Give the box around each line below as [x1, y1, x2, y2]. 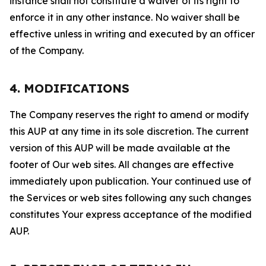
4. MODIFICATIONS [9, 81, 129, 96]
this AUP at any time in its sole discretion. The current [9, 125, 249, 137]
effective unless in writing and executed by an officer [9, 28, 255, 40]
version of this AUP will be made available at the [9, 142, 230, 154]
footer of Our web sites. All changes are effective [9, 159, 234, 170]
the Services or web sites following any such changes [9, 192, 251, 204]
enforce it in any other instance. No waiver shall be [9, 11, 240, 23]
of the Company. [9, 45, 84, 56]
